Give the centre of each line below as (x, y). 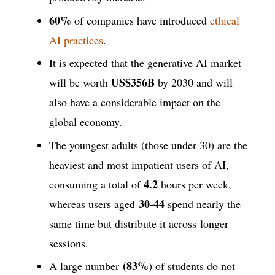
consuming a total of (96, 184)
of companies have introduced (141, 20)
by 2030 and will (194, 83)
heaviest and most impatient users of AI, (139, 164)
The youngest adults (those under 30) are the (148, 145)
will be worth (80, 83)
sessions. (69, 243)
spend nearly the (203, 203)
